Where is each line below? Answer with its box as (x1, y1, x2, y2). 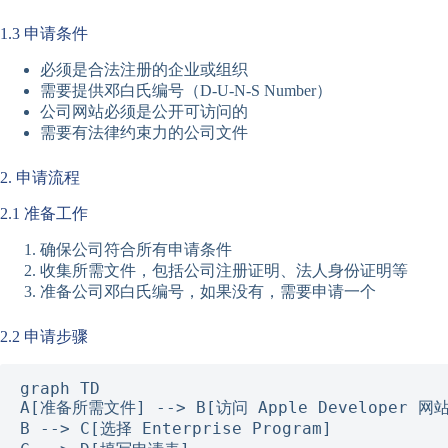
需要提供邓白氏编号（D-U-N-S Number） (40, 82, 332, 100)
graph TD (20, 378, 100, 398)
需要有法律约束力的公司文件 (40, 124, 248, 142)
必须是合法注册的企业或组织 (40, 61, 248, 79)
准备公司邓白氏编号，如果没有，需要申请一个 (40, 282, 376, 300)
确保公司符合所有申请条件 (40, 240, 232, 258)
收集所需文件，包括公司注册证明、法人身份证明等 (40, 261, 408, 279)
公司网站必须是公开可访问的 (40, 103, 248, 121)
